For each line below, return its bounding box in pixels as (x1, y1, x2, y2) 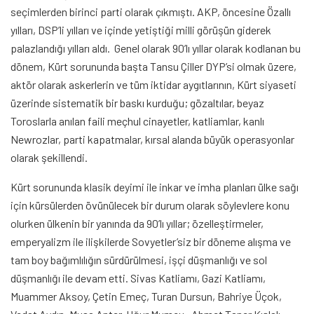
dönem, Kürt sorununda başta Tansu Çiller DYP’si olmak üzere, (11, 60, 296, 74)
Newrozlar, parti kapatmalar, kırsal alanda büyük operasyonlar (11, 132, 294, 146)
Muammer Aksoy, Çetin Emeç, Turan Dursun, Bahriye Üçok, (11, 289, 282, 303)
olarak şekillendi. (11, 151, 88, 165)
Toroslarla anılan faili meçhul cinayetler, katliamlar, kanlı (11, 114, 264, 128)
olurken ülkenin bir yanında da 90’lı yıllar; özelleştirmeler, (11, 217, 264, 231)
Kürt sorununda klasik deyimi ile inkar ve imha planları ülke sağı (11, 180, 299, 194)
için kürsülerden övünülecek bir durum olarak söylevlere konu (11, 198, 289, 212)
